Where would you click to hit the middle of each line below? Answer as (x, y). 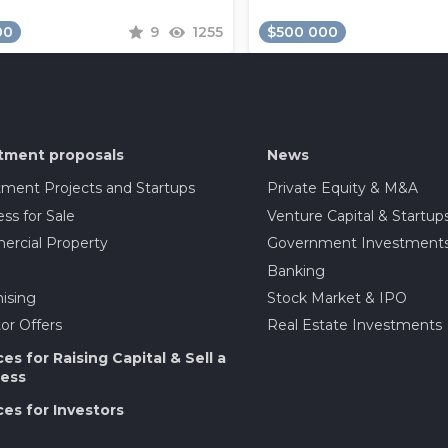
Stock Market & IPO (336, 297)
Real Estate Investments (354, 325)
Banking (295, 270)
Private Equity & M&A (342, 188)
